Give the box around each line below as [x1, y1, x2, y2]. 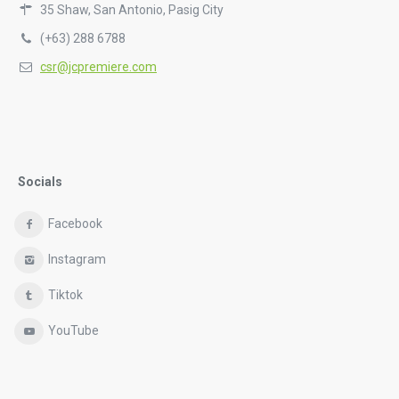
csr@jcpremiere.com [40, 60, 157, 75]
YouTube [47, 323, 99, 338]
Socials [18, 175, 62, 190]
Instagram [47, 252, 106, 267]
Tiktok [47, 288, 83, 303]
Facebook [47, 216, 102, 232]
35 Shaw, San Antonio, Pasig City [40, 3, 224, 18]
